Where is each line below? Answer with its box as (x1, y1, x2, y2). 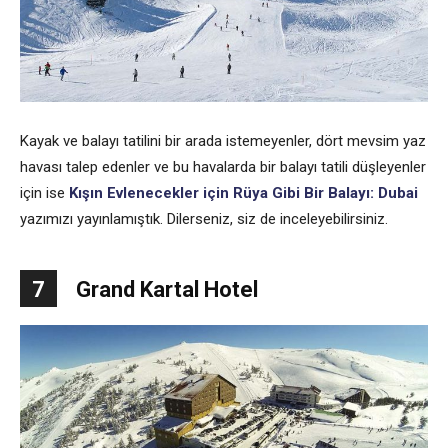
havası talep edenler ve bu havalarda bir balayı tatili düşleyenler (20, 158, 426, 177)
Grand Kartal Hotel (76, 277, 258, 303)
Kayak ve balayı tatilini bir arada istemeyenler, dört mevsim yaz (20, 132, 426, 151)
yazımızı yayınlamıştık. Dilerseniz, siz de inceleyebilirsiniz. (20, 210, 388, 229)
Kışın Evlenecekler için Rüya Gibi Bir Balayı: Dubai (69, 184, 418, 203)
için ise (20, 184, 69, 203)
